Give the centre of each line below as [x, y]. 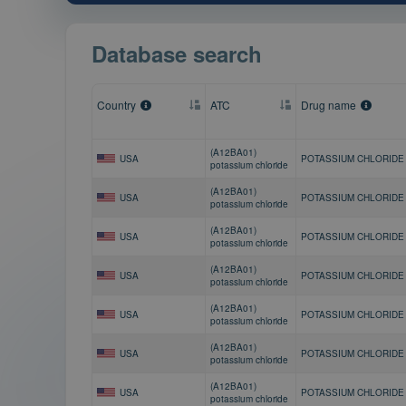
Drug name [329, 105]
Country [116, 105]
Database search [177, 53]
